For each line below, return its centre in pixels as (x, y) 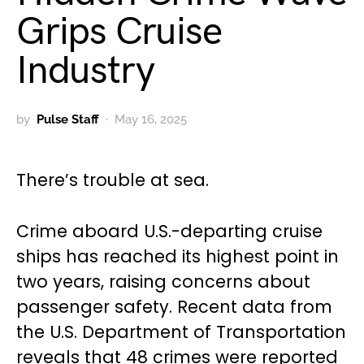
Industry (85, 71)
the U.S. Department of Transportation (181, 332)
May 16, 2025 (151, 120)
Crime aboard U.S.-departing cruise (169, 232)
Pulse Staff (68, 120)
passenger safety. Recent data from (174, 307)
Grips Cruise (119, 32)
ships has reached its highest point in (178, 257)
